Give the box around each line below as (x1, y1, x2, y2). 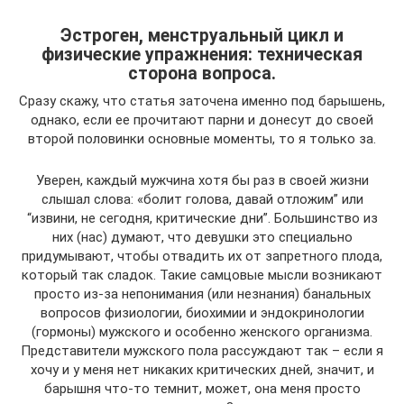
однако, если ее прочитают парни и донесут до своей (31, 111, 373, 128)
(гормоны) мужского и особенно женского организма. (32, 323, 372, 340)
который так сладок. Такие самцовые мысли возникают (22, 266, 382, 283)
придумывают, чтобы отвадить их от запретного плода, (22, 247, 382, 264)
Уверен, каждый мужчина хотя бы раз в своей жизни (35, 171, 369, 188)
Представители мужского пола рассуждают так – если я (21, 342, 383, 359)
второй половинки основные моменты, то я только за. (28, 130, 376, 147)
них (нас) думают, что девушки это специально (51, 228, 353, 245)
